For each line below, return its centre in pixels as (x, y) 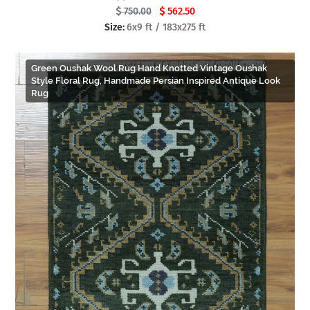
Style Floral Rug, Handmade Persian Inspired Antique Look (156, 80)
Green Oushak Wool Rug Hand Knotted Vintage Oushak (149, 68)
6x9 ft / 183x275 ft (166, 27)
